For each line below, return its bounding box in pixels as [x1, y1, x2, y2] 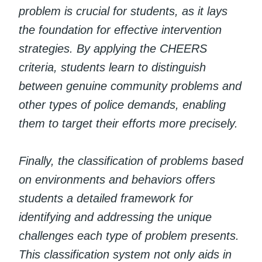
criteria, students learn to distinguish [19, 60, 206, 74]
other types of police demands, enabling [19, 98, 226, 111]
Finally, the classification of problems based [19, 154, 243, 167]
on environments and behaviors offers [19, 173, 215, 186]
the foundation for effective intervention [19, 23, 222, 36]
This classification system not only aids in [19, 247, 232, 261]
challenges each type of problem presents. [19, 229, 239, 242]
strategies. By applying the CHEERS [19, 42, 207, 55]
